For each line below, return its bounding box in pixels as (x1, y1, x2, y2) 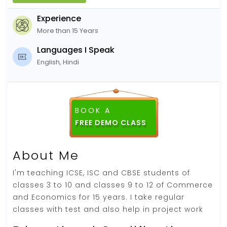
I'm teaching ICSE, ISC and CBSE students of (13, 167, 190, 178)
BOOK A (74, 105, 111, 116)
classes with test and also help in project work (13, 204, 203, 214)
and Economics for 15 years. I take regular (13, 192, 184, 202)
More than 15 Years (37, 25, 98, 35)
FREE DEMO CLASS (74, 117, 146, 128)
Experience (37, 12, 81, 24)
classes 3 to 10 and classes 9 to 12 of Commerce (13, 179, 213, 190)
